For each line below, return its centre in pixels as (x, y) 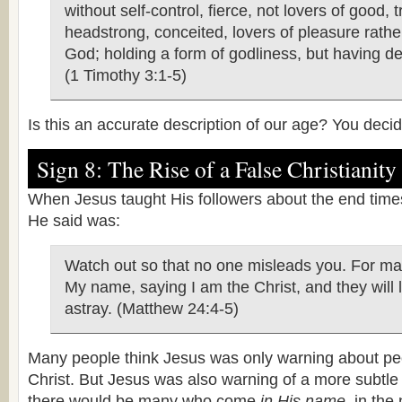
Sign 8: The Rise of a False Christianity (217, 169)
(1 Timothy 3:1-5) (126, 75)
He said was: (74, 221)
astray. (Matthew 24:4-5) (152, 309)
